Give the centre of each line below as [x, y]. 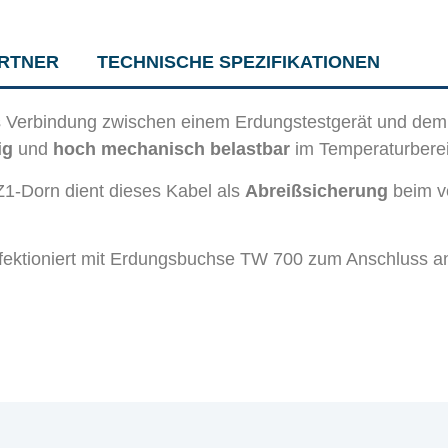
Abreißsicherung [317, 190]
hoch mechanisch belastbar [172, 149]
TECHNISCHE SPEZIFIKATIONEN [238, 61]
